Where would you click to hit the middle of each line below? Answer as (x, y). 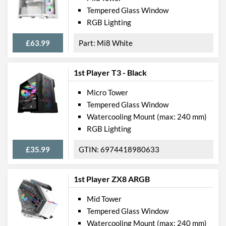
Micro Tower (107, 92)
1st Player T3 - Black (110, 72)
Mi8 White (115, 43)
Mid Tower (104, 199)
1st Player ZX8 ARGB (112, 179)
